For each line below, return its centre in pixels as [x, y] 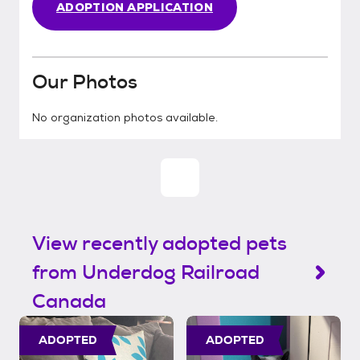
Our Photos [85, 82]
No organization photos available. [125, 117]
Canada [69, 301]
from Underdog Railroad [146, 272]
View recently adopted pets [160, 243]
